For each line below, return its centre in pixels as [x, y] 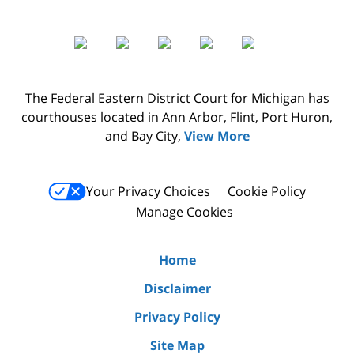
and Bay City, [144, 136]
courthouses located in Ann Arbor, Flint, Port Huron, [177, 117]
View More [217, 136]
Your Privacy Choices [148, 192]
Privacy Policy [177, 317]
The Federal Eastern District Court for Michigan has [177, 98]
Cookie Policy [267, 192]
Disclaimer [177, 289]
